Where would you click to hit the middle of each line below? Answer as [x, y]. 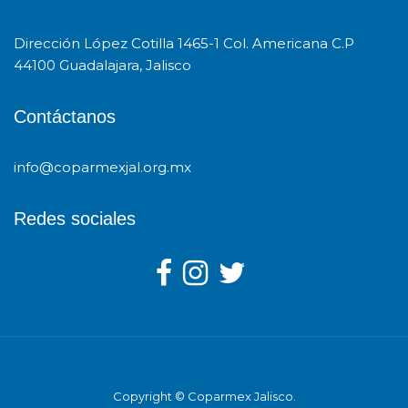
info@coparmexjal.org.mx [102, 167]
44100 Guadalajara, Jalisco [102, 65]
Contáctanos [65, 117]
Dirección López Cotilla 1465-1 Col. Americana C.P [184, 43]
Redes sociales [75, 219]
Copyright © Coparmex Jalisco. [204, 396]
